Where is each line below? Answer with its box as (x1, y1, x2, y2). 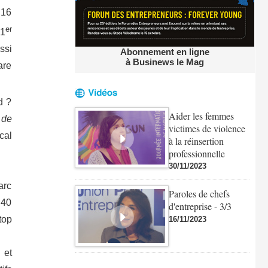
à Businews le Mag (125, 57, 204, 68)
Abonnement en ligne (120, 47, 209, 57)
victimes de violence (168, 121, 245, 135)
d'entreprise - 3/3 (168, 200, 232, 213)
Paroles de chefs (168, 187, 230, 200)
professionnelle (168, 147, 225, 160)
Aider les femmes (168, 109, 234, 122)
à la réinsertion (168, 134, 224, 147)
